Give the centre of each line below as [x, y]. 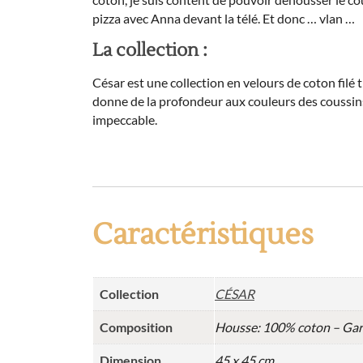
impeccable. [125, 120]
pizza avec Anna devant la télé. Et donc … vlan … [224, 19]
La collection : [150, 51]
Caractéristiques [203, 235]
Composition [136, 327]
